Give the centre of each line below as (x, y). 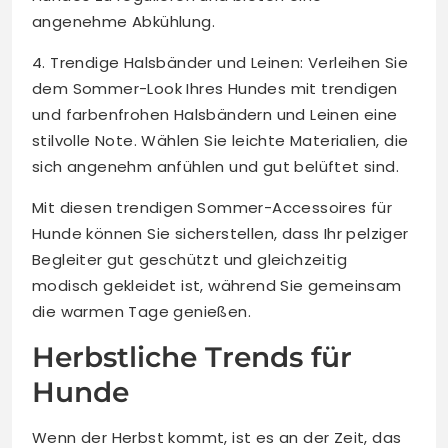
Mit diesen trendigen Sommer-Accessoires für (212, 208)
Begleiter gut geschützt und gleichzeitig (189, 260)
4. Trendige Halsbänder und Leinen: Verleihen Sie (220, 63)
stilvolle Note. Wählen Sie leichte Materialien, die (220, 141)
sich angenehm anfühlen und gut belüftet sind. (215, 167)
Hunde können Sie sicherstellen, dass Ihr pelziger (220, 234)
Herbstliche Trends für (192, 357)
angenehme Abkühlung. (123, 22)
